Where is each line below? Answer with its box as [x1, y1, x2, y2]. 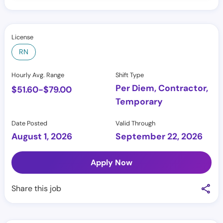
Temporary [115, 96, 163, 107]
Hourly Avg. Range [11, 71, 64, 79]
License [11, 33, 33, 41]
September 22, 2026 [115, 131, 203, 142]
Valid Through [115, 119, 155, 127]
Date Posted [11, 119, 47, 127]
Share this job [11, 183, 61, 194]
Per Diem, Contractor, [115, 83, 208, 94]
